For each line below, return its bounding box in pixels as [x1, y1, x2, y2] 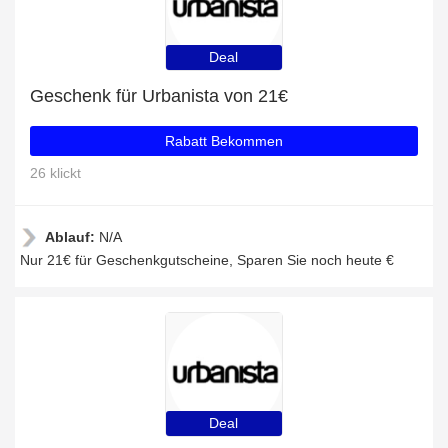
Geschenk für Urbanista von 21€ [30, 86, 288, 106]
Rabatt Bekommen [165, 133, 283, 149]
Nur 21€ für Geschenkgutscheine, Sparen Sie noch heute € [20, 252, 394, 268]
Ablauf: [45, 229, 99, 245]
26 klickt [30, 165, 81, 181]
